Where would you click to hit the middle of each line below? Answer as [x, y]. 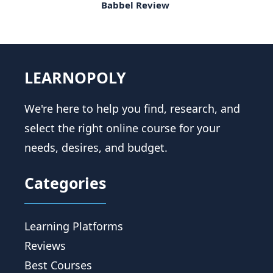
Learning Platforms [74, 226]
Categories [65, 183]
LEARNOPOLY [75, 77]
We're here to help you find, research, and [132, 108]
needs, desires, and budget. [96, 147]
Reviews [45, 245]
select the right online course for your [122, 128]
